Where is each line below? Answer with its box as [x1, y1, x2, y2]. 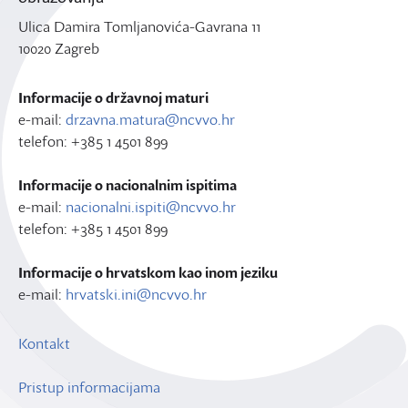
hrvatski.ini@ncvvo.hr [66, 284, 207, 304]
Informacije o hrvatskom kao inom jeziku [18, 262, 278, 282]
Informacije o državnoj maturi [18, 87, 209, 107]
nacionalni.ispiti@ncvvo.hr [66, 197, 236, 217]
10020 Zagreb [18, 38, 99, 58]
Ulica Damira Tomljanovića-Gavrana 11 [18, 16, 260, 36]
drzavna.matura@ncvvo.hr [66, 109, 235, 129]
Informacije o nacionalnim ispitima [18, 175, 237, 195]
